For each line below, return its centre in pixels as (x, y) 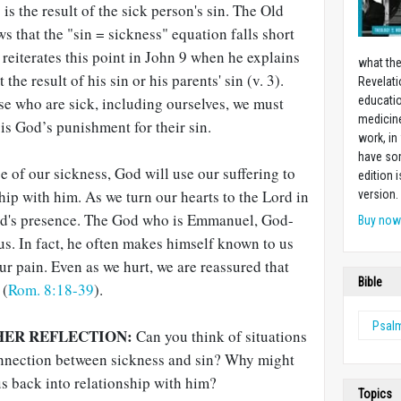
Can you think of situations (220, 336)
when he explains (243, 57)
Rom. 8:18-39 (51, 290)
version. (379, 194)
